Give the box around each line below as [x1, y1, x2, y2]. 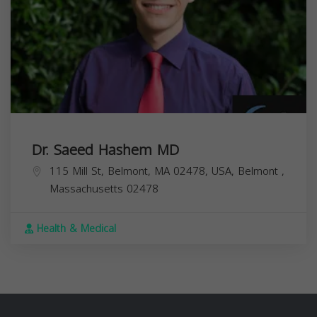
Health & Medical [33, 219, 116, 238]
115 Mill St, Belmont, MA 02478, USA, [50, 161, 238, 181]
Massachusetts [50, 178, 127, 199]
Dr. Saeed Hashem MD [32, 136, 179, 163]
